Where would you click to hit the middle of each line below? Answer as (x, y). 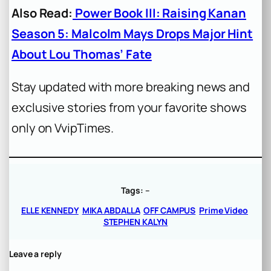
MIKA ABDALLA (111, 211)
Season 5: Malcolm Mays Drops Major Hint (132, 34)
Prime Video (224, 211)
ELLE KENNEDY (50, 211)
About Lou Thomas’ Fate (82, 54)
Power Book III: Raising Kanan (159, 13)
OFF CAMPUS (170, 211)
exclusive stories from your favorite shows (129, 108)
